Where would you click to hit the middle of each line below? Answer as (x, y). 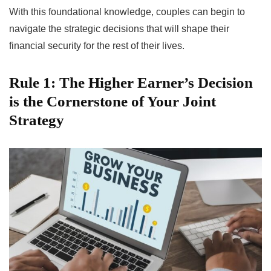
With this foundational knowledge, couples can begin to (127, 11)
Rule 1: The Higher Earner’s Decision (131, 82)
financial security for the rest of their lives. (97, 45)
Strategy (37, 120)
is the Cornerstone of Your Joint (113, 101)
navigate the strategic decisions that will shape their (119, 28)
